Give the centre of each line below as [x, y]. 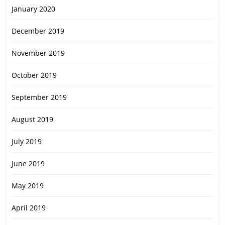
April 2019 [29, 208]
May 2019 [28, 186]
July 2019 [27, 142]
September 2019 [39, 97]
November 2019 [38, 53]
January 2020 [33, 9]
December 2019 [38, 31]
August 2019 [32, 120]
